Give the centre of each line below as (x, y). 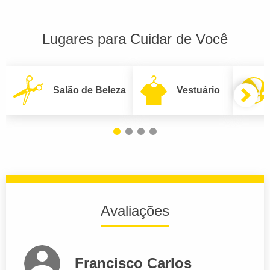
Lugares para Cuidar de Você (135, 39)
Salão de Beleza (89, 90)
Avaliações (135, 210)
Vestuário (198, 90)
